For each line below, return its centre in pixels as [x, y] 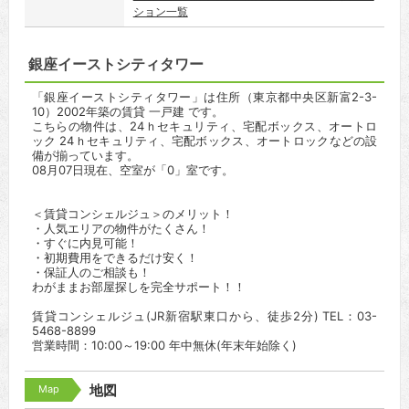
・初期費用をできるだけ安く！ [115, 257]
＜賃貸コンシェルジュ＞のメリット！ [132, 214]
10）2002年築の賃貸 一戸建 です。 [127, 111]
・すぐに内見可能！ [85, 243]
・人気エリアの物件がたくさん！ [121, 228]
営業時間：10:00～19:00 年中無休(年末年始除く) [164, 345]
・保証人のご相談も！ [91, 272]
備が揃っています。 [85, 155]
